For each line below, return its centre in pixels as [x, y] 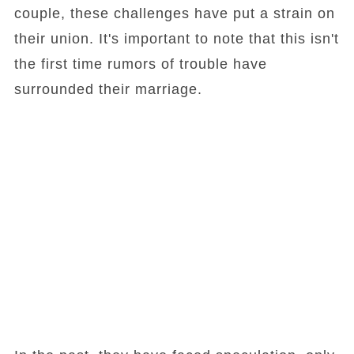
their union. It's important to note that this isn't [176, 39]
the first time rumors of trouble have [140, 64]
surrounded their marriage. [108, 89]
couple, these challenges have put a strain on [174, 13]
